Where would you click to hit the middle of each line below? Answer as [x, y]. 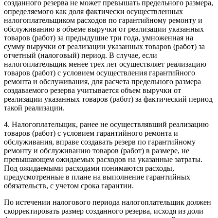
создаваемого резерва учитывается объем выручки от [92, 90]
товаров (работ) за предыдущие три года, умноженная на [99, 37]
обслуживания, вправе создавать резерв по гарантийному [100, 142]
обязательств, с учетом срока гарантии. [69, 185]
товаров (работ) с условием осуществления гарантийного [100, 73]
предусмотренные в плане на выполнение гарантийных [97, 177]
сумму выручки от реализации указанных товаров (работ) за [104, 46]
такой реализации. [34, 108]
